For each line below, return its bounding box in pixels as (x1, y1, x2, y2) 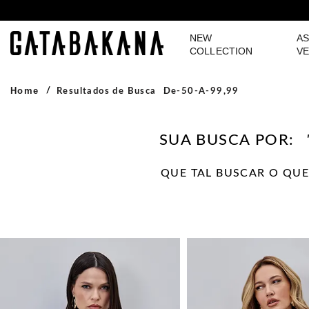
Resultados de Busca (57, 87, 157, 96)
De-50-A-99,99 (163, 87, 239, 96)
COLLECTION (190, 46, 253, 57)
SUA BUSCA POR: (159, 132, 299, 148)
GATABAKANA (15, 32, 159, 53)
